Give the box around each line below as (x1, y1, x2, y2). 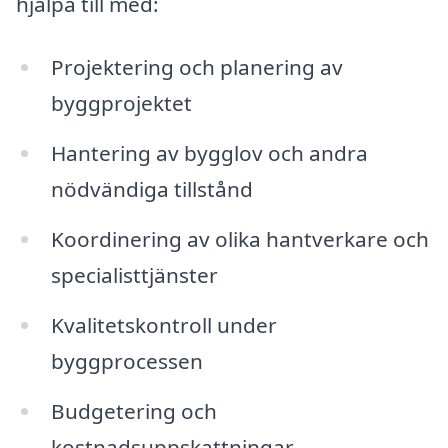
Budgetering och (50, 396, 217, 425)
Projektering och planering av (50, 53, 343, 82)
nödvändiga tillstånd (50, 175, 253, 204)
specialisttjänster (50, 261, 218, 290)
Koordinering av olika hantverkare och (50, 225, 429, 254)
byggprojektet (50, 89, 192, 118)
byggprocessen (50, 346, 203, 375)
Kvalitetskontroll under (50, 310, 277, 339)
